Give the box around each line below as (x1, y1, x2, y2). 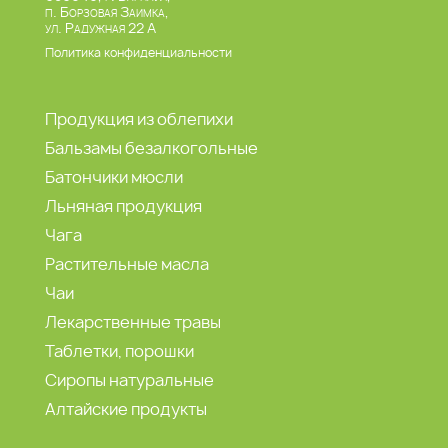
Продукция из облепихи (44, 109, 233, 130)
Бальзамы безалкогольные (44, 138, 258, 159)
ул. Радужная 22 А (44, 19, 156, 38)
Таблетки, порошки (44, 341, 194, 362)
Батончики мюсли (44, 167, 183, 188)
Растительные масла (44, 254, 209, 275)
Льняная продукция (44, 196, 202, 217)
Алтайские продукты (44, 399, 207, 420)
